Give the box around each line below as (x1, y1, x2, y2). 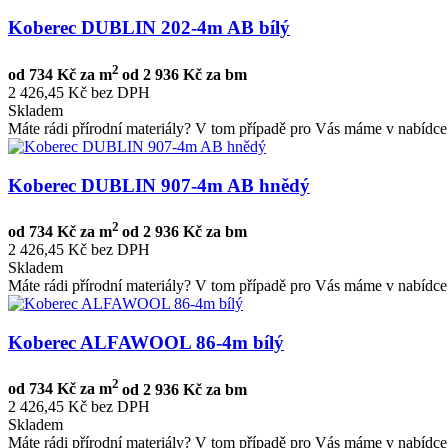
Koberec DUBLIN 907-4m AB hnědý (8, 174, 310, 196)
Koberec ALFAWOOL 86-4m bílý (8, 331, 284, 353)
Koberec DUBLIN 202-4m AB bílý (8, 17, 290, 39)
